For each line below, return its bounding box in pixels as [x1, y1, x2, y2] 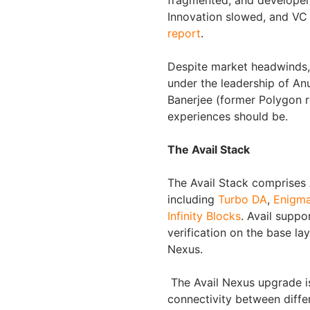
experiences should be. [167, 109, 291, 123]
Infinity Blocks [167, 209, 241, 223]
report [167, 26, 201, 40]
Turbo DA [218, 192, 267, 206]
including [167, 192, 218, 206]
